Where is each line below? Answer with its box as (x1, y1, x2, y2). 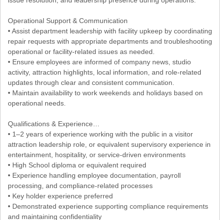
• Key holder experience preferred (8, 192, 113, 200)
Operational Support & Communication (8, 16, 128, 25)
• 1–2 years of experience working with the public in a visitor (8, 130, 193, 138)
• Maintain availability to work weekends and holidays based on (8, 88, 203, 97)
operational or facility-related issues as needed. (8, 47, 155, 55)
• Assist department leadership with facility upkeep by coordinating (8, 27, 212, 35)
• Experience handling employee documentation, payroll (8, 171, 181, 179)
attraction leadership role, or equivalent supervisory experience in (8, 140, 211, 148)
